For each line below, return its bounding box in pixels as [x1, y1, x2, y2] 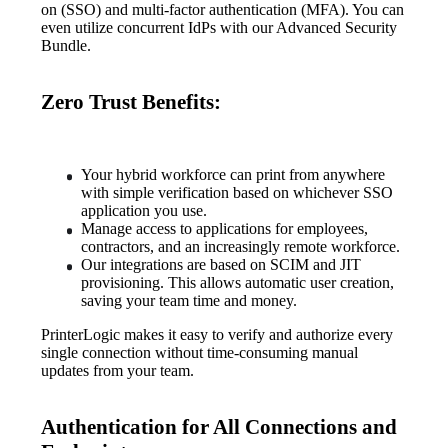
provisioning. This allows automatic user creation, [81, 274, 395, 292]
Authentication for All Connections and [41, 414, 398, 439]
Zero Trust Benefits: [41, 90, 222, 115]
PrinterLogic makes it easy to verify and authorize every [41, 326, 394, 344]
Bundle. [41, 37, 92, 55]
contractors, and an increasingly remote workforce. [81, 238, 401, 256]
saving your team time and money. [81, 292, 298, 310]
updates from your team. [41, 362, 195, 380]
